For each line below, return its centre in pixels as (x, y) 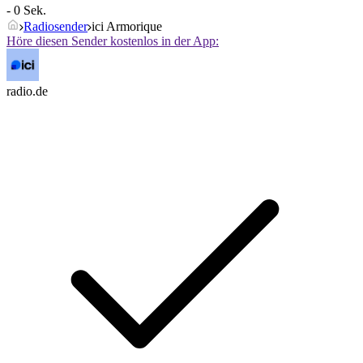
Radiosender (56, 27)
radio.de (27, 92)
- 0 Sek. (26, 11)
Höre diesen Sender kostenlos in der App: (113, 41)
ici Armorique (127, 27)
